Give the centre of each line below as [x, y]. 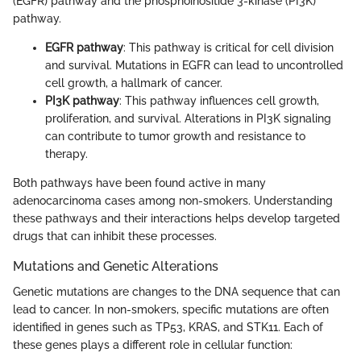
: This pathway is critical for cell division [228, 47]
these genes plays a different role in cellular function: [153, 344]
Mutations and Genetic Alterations [116, 266]
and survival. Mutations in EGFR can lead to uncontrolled [194, 65]
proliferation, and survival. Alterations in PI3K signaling [188, 118]
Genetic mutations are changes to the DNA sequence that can [176, 291]
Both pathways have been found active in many [139, 183]
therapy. [66, 154]
